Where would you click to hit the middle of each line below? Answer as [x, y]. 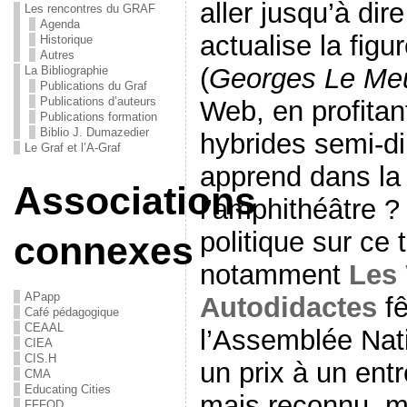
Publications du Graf [93, 86]
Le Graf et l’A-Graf [72, 148]
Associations [134, 201]
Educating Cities [67, 389]
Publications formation [98, 117]
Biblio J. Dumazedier [94, 132]
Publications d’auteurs [98, 101]
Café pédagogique [71, 312]
